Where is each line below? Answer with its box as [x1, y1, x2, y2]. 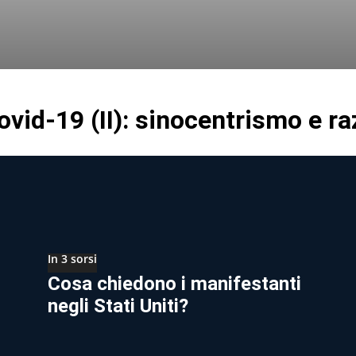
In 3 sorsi [48, 250, 97, 266]
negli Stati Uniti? [48, 294, 188, 317]
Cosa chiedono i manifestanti [48, 272, 301, 295]
